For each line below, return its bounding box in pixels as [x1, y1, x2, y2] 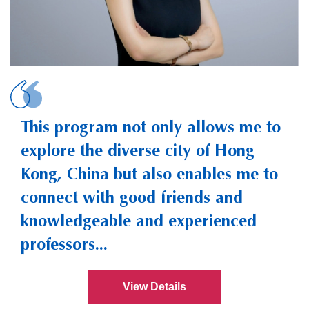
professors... [21, 234, 108, 254]
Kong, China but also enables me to [21, 163, 278, 183]
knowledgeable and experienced [21, 210, 257, 230]
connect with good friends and [21, 187, 243, 207]
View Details [123, 280, 186, 292]
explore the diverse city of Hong [21, 140, 255, 160]
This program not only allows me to [21, 117, 281, 137]
